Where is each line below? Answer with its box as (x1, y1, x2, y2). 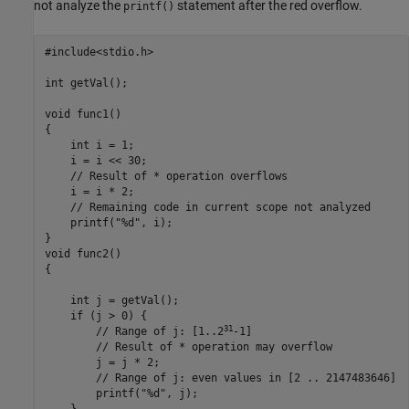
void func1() (44, 108, 121, 121)
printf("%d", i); (44, 216, 173, 230)
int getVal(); (44, 77, 128, 90)
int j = (44, 294, 121, 308)
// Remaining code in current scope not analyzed (44, 201, 371, 215)
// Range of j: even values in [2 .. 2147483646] (44, 372, 396, 385)
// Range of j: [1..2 (44, 325, 224, 339)
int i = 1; (44, 139, 134, 152)
